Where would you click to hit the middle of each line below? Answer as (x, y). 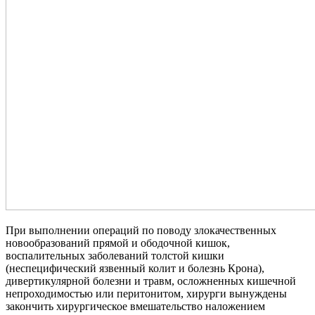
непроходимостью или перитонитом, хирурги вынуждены (146, 294)
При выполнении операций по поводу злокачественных (141, 231)
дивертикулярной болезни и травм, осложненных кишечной (151, 281)
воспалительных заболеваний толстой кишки (115, 256)
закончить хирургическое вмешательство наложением (135, 307)
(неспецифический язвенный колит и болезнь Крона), (135, 269)
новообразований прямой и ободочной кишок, (118, 243)
